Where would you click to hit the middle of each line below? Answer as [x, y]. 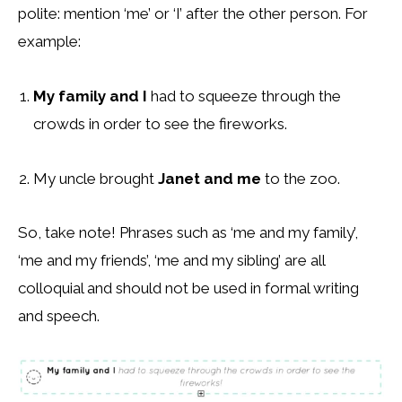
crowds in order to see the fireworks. [160, 123]
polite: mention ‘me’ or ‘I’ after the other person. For [193, 14]
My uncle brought [96, 178]
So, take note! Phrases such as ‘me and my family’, [188, 233]
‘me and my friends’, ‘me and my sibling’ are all [171, 261]
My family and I [90, 96]
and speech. [59, 316]
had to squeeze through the [244, 96]
